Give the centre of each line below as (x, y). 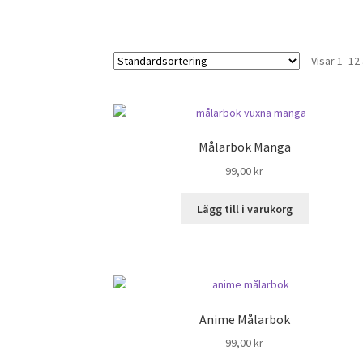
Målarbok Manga (244, 147)
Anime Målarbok (244, 319)
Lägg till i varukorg (244, 209)
